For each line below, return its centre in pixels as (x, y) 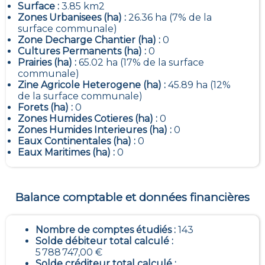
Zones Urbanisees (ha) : (73, 17)
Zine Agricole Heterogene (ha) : (93, 85)
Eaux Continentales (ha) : (78, 141)
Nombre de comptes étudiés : (107, 230)
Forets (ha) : (46, 107)
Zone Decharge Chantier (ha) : (90, 40)
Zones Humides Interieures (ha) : (96, 130)
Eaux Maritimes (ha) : (67, 152)
